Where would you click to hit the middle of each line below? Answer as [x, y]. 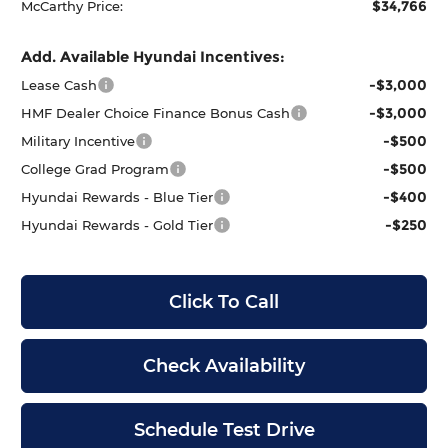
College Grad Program [95, 168]
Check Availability [224, 365]
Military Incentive [78, 140]
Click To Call [224, 301]
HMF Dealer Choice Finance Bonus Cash [156, 112]
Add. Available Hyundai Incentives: [153, 56]
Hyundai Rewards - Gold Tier [117, 224]
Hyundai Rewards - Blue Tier [117, 196]
